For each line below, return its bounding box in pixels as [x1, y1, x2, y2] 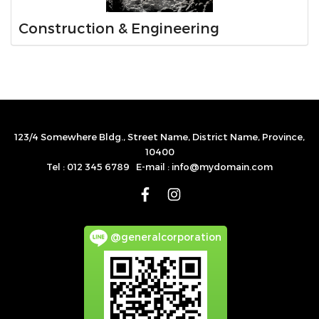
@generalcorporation [108, 231, 221, 244]
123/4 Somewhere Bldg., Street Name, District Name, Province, [14, 131, 305, 143]
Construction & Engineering [19, 19, 219, 37]
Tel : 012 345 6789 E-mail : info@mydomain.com [46, 161, 273, 173]
